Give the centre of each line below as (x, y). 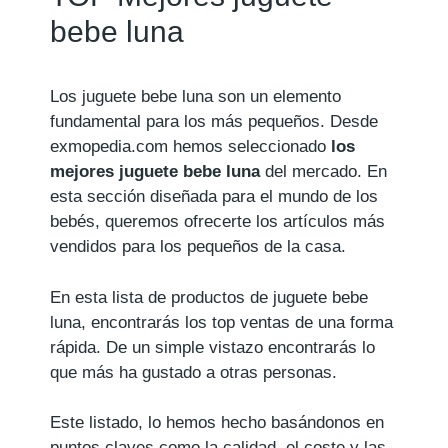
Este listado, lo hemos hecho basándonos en (217, 422)
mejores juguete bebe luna (155, 171)
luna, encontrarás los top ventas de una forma (221, 322)
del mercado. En (323, 171)
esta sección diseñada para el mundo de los (214, 196)
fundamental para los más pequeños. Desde (214, 121)
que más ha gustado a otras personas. (193, 372)
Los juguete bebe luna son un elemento (195, 96)
